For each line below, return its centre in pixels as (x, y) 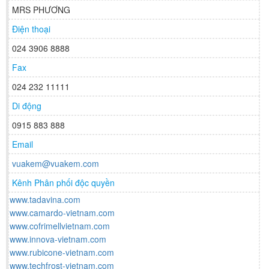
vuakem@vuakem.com (56, 164)
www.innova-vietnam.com (58, 239)
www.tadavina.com (45, 200)
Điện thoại (31, 29)
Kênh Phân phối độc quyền (63, 183)
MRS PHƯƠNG (41, 10)
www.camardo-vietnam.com (62, 213)
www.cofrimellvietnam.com (60, 226)
